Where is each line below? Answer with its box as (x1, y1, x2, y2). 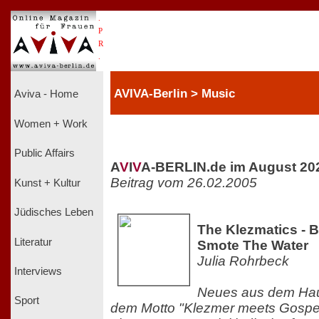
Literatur (14, 236, 52, 248)
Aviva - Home (14, 88, 78, 100)
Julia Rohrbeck (197, 253, 289, 268)
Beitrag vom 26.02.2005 (110, 174, 257, 190)
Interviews (14, 265, 62, 277)
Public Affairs (14, 147, 75, 159)
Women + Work (14, 117, 88, 130)
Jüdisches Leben (14, 206, 93, 219)
